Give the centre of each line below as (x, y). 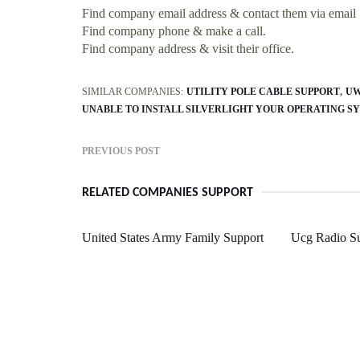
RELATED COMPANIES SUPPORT (168, 192)
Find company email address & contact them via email (219, 13)
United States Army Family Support (173, 237)
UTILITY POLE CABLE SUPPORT (263, 91)
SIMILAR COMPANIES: (133, 91)
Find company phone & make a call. (174, 31)
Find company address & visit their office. (188, 48)
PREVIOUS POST (121, 151)
